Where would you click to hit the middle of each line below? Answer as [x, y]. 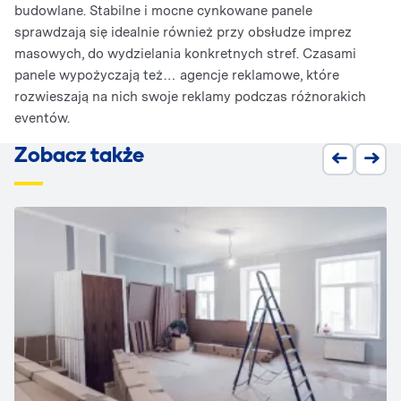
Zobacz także [79, 156]
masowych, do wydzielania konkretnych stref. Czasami [185, 53]
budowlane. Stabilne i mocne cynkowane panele [163, 10]
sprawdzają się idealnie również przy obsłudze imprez [183, 32]
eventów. [42, 118]
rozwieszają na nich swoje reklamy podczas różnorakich [190, 96]
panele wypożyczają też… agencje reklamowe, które [177, 75]
